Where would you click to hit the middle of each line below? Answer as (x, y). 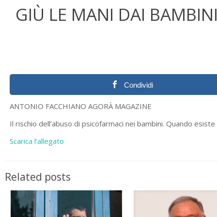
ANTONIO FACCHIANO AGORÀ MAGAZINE (81, 106)
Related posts (38, 177)
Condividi (139, 85)
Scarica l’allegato (37, 141)
